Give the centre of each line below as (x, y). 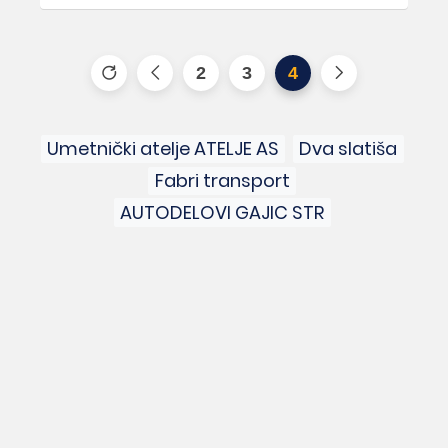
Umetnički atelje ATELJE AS (163, 149)
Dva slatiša (348, 149)
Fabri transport (222, 181)
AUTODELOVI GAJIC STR (222, 213)
